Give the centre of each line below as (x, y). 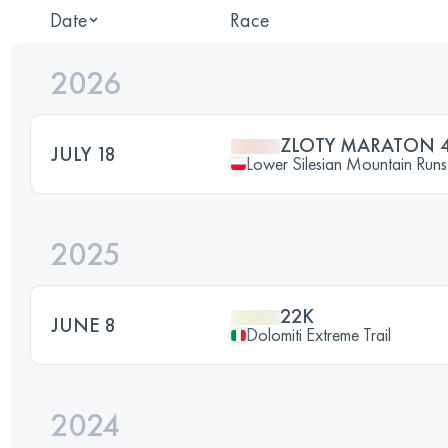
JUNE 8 (83, 325)
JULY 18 (83, 154)
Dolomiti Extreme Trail (318, 334)
